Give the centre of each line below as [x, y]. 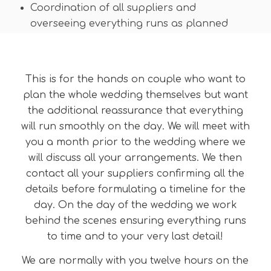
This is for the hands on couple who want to [135, 80]
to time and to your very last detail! [135, 237]
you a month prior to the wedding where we [135, 142]
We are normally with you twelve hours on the [135, 260]
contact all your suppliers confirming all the [135, 174]
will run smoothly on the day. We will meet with [135, 127]
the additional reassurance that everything [135, 111]
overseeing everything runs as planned [129, 23]
